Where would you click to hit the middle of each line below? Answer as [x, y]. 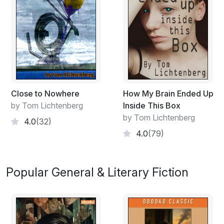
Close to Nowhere [45, 93]
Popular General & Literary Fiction [97, 172]
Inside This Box [152, 105]
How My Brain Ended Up [168, 93]
